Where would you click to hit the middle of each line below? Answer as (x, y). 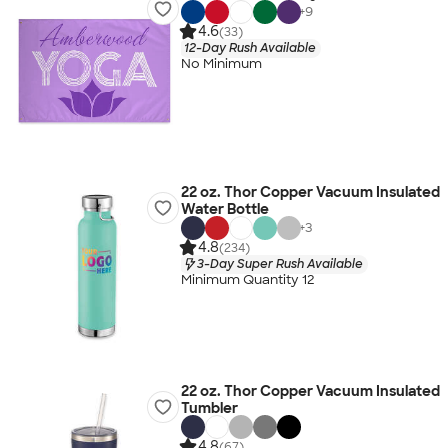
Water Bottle (224, 209)
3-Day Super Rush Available (279, 263)
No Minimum (221, 64)
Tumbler (209, 408)
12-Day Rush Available (249, 47)
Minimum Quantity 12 (247, 280)
